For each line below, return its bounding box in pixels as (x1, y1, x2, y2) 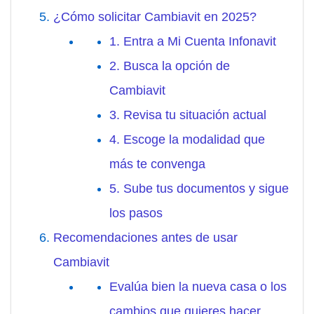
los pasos (109, 206, 163, 221)
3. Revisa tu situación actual (109, 108, 266, 123)
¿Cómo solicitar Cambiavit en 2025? (53, 10, 257, 25)
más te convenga (109, 157, 205, 172)
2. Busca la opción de (109, 59, 230, 74)
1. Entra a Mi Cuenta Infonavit (109, 34, 276, 49)
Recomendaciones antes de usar (53, 231, 238, 245)
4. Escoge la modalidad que (109, 132, 265, 147)
